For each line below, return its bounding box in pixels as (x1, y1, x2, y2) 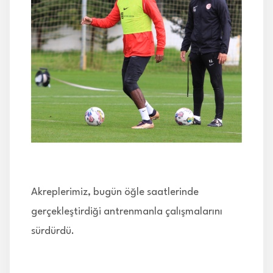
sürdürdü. (31, 225, 74, 236)
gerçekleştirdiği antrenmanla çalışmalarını (31, 206, 222, 217)
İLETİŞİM (21, 20, 55, 29)
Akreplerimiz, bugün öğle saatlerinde (31, 186, 199, 197)
